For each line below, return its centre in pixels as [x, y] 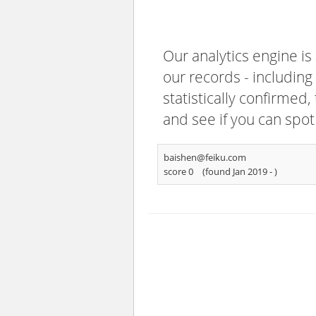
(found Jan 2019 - [238, 171]
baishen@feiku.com [205, 157]
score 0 [178, 171]
